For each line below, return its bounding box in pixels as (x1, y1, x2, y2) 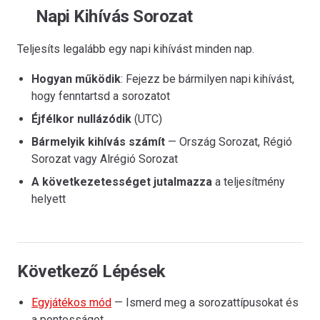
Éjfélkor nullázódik (31, 112, 131, 126)
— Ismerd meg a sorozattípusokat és (111, 296, 299, 309)
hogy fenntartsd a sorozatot (31, 89, 170, 103)
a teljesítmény (212, 175, 285, 189)
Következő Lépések (17, 261, 166, 281)
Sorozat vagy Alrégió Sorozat (31, 152, 178, 166)
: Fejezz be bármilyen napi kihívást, (121, 72, 294, 86)
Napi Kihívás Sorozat (31, 6, 193, 26)
